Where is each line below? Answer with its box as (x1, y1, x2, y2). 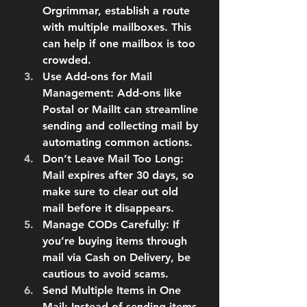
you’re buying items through (42, 234, 187, 247)
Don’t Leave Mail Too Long (42, 152, 180, 165)
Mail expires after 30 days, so (42, 169, 194, 182)
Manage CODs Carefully (42, 218, 166, 231)
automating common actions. (42, 136, 193, 149)
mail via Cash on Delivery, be (42, 251, 191, 264)
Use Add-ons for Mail (42, 70, 152, 83)
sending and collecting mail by (42, 119, 198, 132)
